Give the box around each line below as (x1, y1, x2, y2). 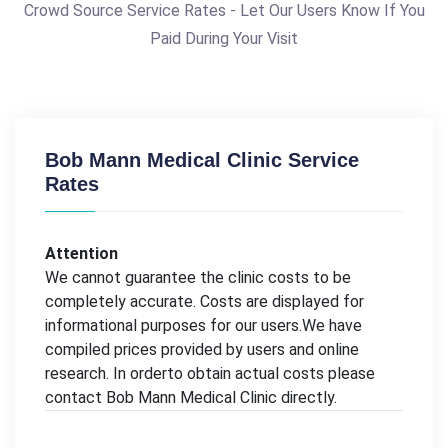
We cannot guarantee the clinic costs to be (45, 268, 351, 287)
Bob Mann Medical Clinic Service (45, 149, 359, 171)
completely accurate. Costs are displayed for (45, 292, 364, 311)
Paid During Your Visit (150, 29, 298, 48)
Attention (45, 244, 118, 263)
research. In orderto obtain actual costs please (45, 364, 375, 383)
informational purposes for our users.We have (45, 316, 362, 335)
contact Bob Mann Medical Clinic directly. (45, 388, 337, 407)
